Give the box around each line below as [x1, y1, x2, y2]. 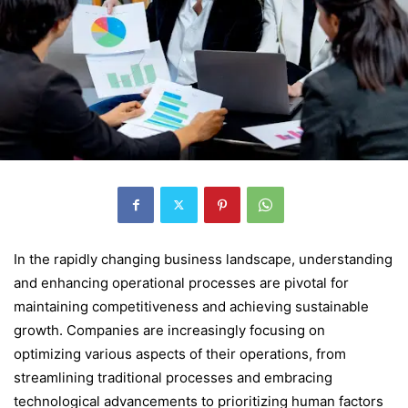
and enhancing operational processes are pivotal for [14, 273, 349, 291]
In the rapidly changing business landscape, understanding [14, 250, 393, 268]
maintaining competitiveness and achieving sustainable [14, 297, 369, 315]
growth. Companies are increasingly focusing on [14, 321, 325, 339]
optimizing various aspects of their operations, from [14, 344, 346, 362]
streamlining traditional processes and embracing [14, 368, 332, 386]
